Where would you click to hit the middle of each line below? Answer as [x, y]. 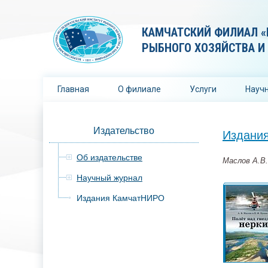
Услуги [203, 89]
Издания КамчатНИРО [121, 198]
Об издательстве [109, 157]
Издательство [124, 131]
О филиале [139, 89]
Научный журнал [109, 178]
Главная [73, 89]
